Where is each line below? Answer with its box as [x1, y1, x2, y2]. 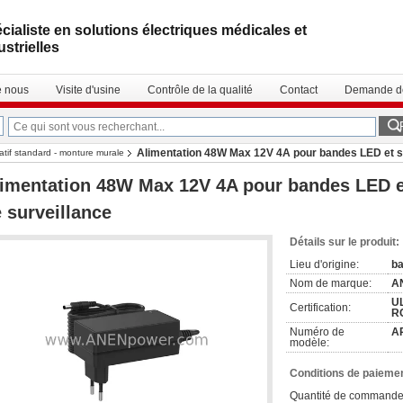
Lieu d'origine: [290, 258, 359, 271]
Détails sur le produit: [290, 236, 399, 248]
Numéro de [290, 326, 345, 338]
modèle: [290, 336, 329, 349]
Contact [280, 84, 318, 96]
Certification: [290, 301, 351, 314]
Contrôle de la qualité [148, 84, 253, 96]
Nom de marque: [290, 277, 372, 290]
